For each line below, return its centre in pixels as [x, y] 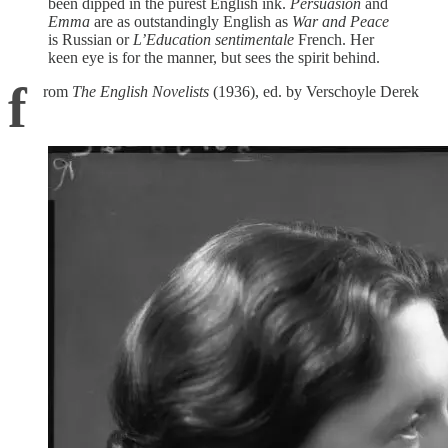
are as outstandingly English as [191, 21]
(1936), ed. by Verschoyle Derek [314, 91]
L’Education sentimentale [213, 39]
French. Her [334, 39]
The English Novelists [140, 91]
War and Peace [340, 21]
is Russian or [90, 39]
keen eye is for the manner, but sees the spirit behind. [214, 57]
